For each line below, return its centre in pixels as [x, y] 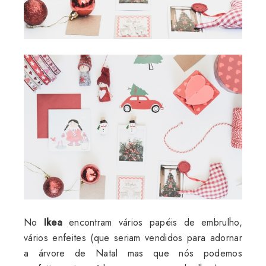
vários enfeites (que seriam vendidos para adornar [133, 238]
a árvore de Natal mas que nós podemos [133, 254]
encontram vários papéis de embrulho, [152, 223]
